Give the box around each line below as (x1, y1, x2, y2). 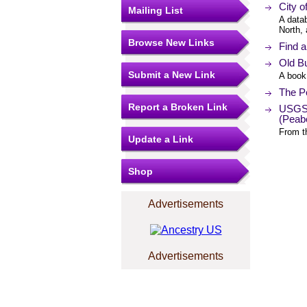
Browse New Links (128, 37, 214, 48)
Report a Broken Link (128, 101, 228, 112)
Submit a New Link (128, 69, 215, 80)
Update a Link (128, 134, 193, 145)
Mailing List (128, 5, 183, 16)
